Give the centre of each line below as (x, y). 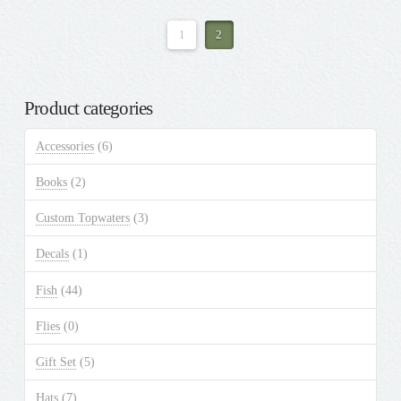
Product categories (88, 109)
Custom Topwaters (82, 218)
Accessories (64, 146)
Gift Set (55, 362)
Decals (52, 254)
